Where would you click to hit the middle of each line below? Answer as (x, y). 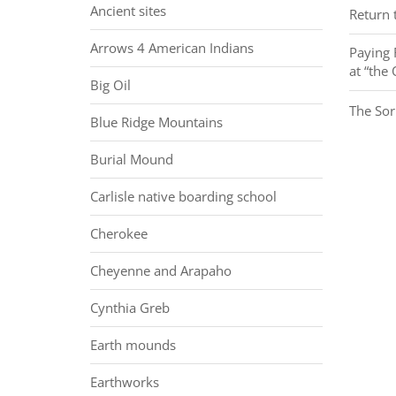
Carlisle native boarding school (183, 196)
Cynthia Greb (130, 307)
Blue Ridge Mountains (156, 122)
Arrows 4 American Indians (172, 47)
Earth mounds (133, 344)
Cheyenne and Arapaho (161, 270)
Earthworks (125, 381)
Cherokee (119, 233)
